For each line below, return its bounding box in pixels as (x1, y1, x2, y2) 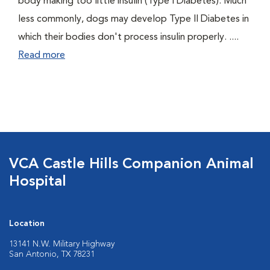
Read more (18, 51, 65, 60)
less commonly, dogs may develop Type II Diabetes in (18, 14, 249, 24)
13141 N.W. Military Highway (9, 240, 115, 248)
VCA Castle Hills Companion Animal (9, 157, 254, 172)
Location (9, 219, 45, 228)
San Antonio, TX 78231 (9, 250, 95, 259)
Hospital (9, 175, 66, 189)
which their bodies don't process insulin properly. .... (18, 33, 239, 42)
